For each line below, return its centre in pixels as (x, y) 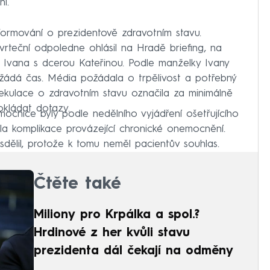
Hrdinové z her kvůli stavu (112, 234)
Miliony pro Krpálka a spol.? (117, 215)
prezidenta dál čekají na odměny (133, 252)
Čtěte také (77, 185)
